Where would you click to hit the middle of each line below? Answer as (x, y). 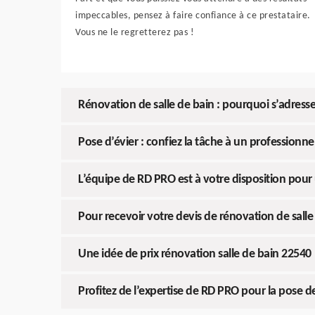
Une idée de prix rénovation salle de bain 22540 (195, 254)
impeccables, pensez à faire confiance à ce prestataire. (193, 16)
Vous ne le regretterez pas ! (135, 33)
